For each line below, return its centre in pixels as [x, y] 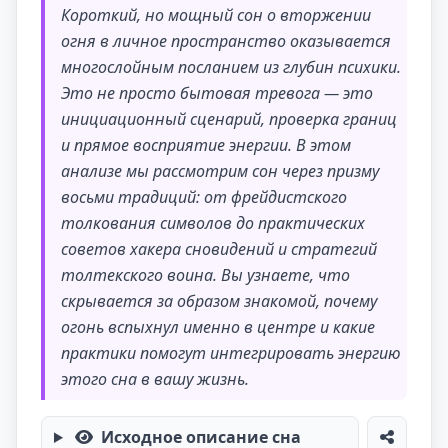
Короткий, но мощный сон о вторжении [216, 15]
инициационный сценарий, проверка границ [229, 119]
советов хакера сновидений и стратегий [219, 249]
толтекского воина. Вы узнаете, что [205, 275]
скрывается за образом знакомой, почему [219, 301]
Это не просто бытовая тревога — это [217, 93]
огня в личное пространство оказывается [226, 41]
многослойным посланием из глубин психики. [231, 67]
